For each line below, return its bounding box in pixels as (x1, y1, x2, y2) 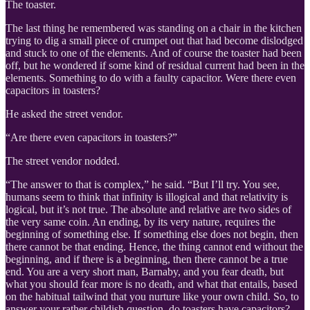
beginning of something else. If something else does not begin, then (6, 228, 298, 240)
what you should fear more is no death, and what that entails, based (6, 277, 298, 290)
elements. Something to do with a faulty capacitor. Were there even (6, 71, 296, 84)
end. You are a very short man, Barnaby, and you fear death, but (6, 265, 284, 277)
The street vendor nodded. (6, 154, 120, 167)
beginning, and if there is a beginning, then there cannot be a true (6, 253, 288, 265)
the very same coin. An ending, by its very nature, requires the (6, 215, 275, 228)
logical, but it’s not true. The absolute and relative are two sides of (6, 203, 291, 215)
